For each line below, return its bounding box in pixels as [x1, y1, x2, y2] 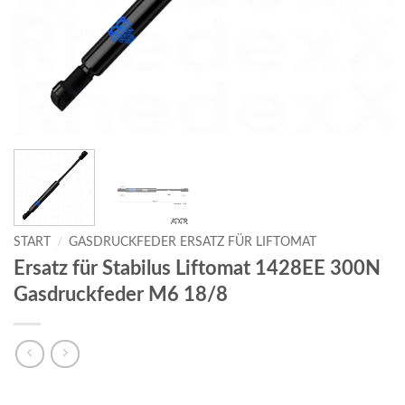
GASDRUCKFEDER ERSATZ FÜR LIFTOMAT [69, 235, 317, 249]
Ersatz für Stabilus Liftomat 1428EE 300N [14, 258, 381, 278]
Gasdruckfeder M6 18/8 [14, 284, 228, 305]
